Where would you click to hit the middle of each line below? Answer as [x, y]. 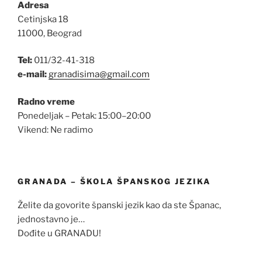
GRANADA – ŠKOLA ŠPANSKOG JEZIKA [114, 182]
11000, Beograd [50, 33]
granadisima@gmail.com [99, 75]
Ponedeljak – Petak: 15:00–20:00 [84, 116]
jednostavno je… [51, 219]
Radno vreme [46, 101]
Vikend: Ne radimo [55, 130]
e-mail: [32, 75]
